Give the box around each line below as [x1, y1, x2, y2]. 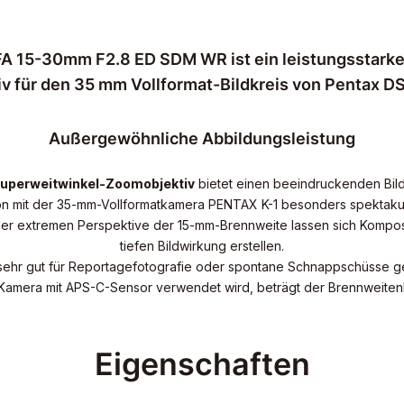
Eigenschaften [94, 344, 310, 382]
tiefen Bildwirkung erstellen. [120, 237, 284, 253]
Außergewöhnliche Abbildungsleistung [49, 128, 355, 148]
